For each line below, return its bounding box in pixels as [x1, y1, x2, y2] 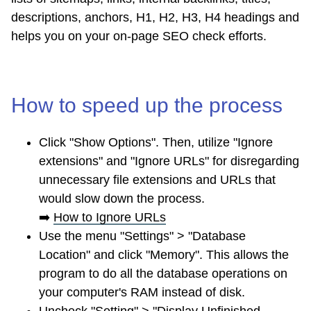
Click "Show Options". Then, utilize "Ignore [39, 135, 273, 150]
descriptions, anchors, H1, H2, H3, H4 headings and [11, 10, 299, 25]
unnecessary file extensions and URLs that [39, 173, 276, 187]
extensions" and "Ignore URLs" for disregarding [39, 154, 299, 169]
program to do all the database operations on [39, 267, 287, 281]
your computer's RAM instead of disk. [39, 285, 245, 300]
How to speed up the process [11, 94, 283, 117]
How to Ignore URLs [53, 210, 166, 225]
